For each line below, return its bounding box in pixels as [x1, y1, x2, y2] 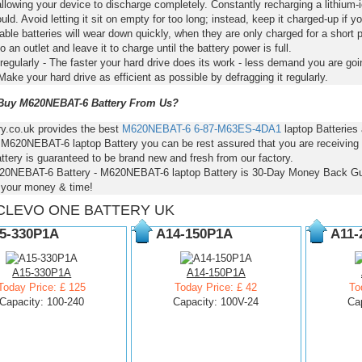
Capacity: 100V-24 [173, 296, 259, 308]
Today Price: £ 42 [175, 281, 258, 293]
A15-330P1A [12, 267, 72, 279]
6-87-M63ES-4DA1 [193, 123, 281, 135]
